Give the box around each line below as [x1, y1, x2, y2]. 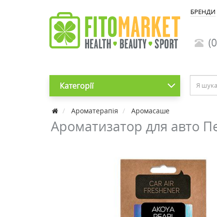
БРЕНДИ [190, 7, 216, 16]
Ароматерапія [71, 106, 118, 115]
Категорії [59, 80, 93, 91]
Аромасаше [131, 106, 170, 115]
